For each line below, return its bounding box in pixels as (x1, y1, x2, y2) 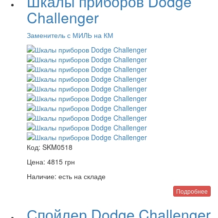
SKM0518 (42, 142, 73, 152)
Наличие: (27, 171, 56, 181)
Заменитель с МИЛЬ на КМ (27, 30, 113, 40)
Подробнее (176, 187, 208, 195)
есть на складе (56, 171, 106, 181)
